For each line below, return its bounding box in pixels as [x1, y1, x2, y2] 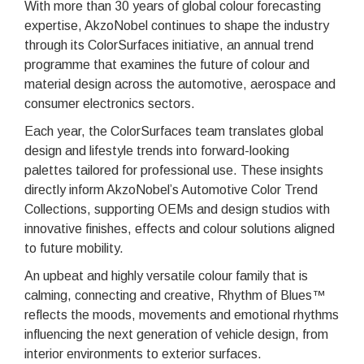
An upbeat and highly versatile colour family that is [24, 268, 308, 283]
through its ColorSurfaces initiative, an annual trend [24, 37, 314, 52]
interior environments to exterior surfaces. [24, 346, 262, 361]
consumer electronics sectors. [24, 96, 195, 110]
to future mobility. [24, 240, 123, 255]
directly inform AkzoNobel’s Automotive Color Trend [24, 182, 318, 197]
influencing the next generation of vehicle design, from [24, 327, 328, 341]
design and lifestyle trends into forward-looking [24, 143, 289, 158]
